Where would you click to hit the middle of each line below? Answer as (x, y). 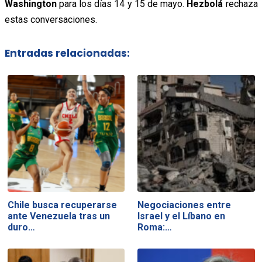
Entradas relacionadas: (67, 54)
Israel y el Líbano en (182, 216)
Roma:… (155, 227)
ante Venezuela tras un (58, 216)
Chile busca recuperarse (62, 205)
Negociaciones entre (185, 205)
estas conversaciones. (51, 19)
